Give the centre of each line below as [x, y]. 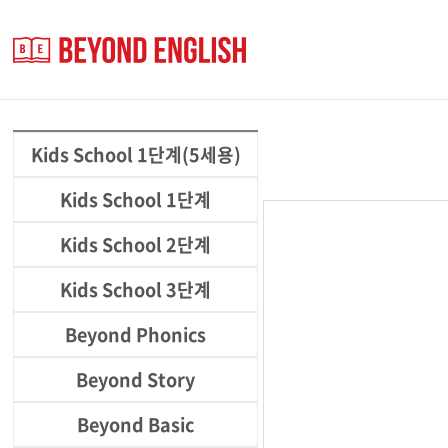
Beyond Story [136, 379]
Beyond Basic [136, 424]
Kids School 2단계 [136, 244]
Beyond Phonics [136, 334]
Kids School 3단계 [136, 289]
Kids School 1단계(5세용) [135, 154]
